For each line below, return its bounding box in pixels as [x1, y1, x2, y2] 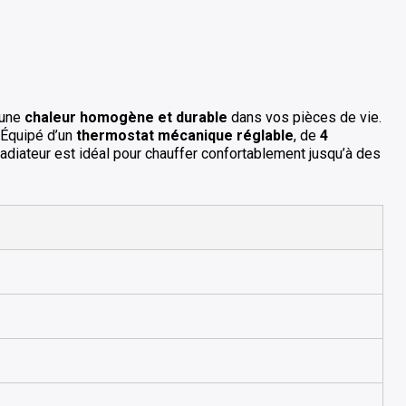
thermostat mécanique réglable [76, 127, 294, 144]
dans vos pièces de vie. [227, 109, 382, 126]
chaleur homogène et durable [24, 109, 227, 126]
